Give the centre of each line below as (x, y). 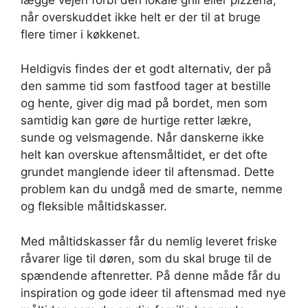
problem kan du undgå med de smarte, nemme (152, 189)
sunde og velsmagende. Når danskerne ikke (142, 138)
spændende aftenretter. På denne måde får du (151, 275)
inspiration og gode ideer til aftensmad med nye (153, 293)
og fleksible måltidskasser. (96, 207)
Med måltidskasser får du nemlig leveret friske (149, 241)
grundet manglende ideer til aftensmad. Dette (147, 172)
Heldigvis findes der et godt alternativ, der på (146, 69)
